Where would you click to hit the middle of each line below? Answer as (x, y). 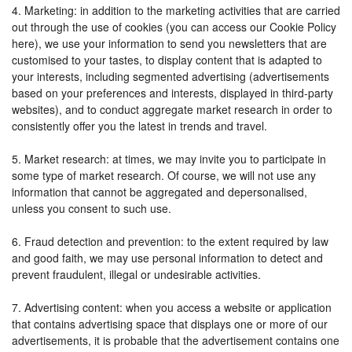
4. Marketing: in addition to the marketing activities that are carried (176, 10)
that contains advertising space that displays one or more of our (170, 324)
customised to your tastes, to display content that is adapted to (167, 60)
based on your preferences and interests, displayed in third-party (172, 93)
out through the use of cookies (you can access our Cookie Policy (174, 27)
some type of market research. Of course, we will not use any (164, 175)
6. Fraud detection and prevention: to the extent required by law (170, 241)
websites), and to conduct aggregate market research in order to (172, 109)
